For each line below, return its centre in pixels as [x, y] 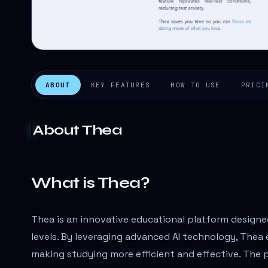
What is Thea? [91, 182]
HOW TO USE [196, 85]
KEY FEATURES [121, 85]
